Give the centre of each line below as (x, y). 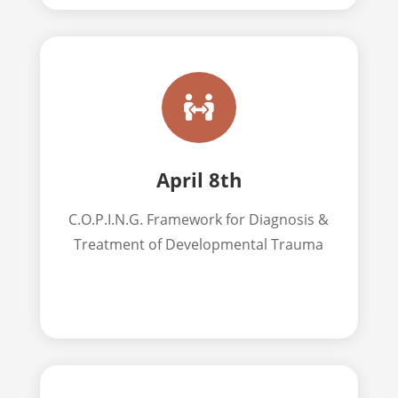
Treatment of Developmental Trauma (199, 244)
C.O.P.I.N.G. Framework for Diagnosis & (199, 219)
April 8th (199, 179)
